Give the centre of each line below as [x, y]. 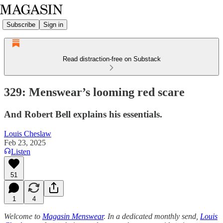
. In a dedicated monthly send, [152, 216]
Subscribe [21, 24]
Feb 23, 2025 [25, 142]
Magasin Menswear [73, 216]
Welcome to [23, 216]
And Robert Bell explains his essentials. [83, 114]
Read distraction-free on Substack [111, 59]
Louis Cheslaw [28, 133]
